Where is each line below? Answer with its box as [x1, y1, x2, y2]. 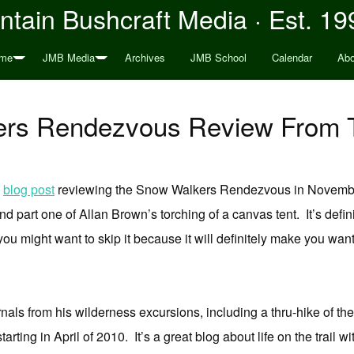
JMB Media [42, 50, 95, 65]
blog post [3, 180, 55, 198]
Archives [124, 50, 165, 65]
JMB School [190, 50, 247, 65]
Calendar [271, 50, 312, 65]
